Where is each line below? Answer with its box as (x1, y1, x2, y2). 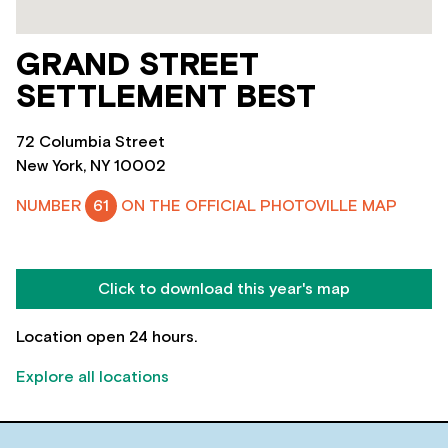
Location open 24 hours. (16, 328, 197, 345)
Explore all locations (16, 368, 169, 385)
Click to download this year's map (98, 280, 350, 297)
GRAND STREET (16, 50, 259, 82)
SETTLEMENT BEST (16, 82, 316, 114)
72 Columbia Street (16, 134, 165, 150)
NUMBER (16, 198, 85, 214)
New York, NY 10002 (16, 158, 166, 174)
